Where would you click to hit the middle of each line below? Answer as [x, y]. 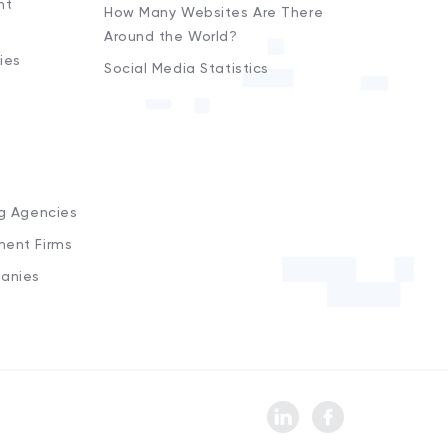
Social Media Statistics [186, 69]
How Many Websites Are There [214, 13]
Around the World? [171, 37]
